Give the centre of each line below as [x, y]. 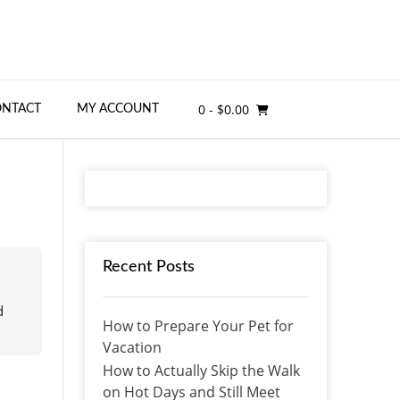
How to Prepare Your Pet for [198, 325]
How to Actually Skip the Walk [201, 370]
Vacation [132, 347]
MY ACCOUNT [118, 108]
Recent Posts [148, 267]
